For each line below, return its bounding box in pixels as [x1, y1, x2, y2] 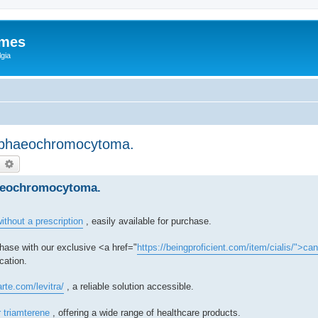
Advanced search [15, 156, 89, 170]
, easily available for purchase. [83, 215, 212, 226]
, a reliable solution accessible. [64, 280, 194, 292]
